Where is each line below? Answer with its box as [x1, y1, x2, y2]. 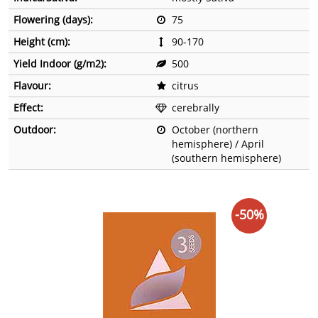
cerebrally [172, 101, 219, 115]
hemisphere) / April [172, 137, 264, 151]
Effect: [13, 101, 43, 115]
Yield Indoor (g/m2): [13, 57, 106, 71]
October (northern [172, 123, 258, 137]
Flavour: [13, 79, 51, 93]
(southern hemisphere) [172, 151, 281, 165]
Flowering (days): [13, 13, 93, 27]
